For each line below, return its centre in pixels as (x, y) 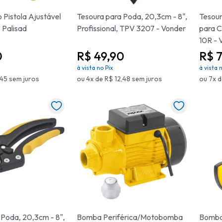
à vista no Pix (95, 68)
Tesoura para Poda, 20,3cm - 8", (132, 16)
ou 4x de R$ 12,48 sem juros (119, 79)
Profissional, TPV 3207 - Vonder (131, 28)
